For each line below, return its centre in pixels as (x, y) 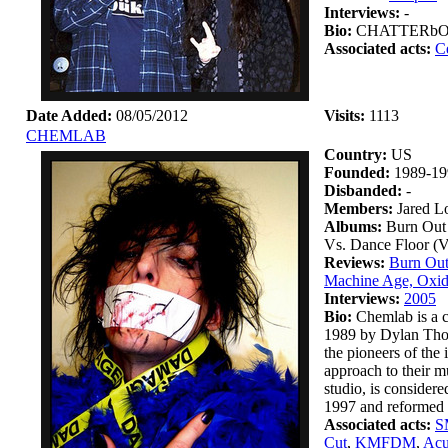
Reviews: (356, 262)
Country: (355, 154)
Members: (360, 208)
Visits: (344, 115)
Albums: (355, 226)
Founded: (357, 172)
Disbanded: (363, 190)
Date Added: (69, 115)
